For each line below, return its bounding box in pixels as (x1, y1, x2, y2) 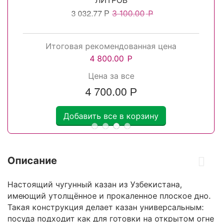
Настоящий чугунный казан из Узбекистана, (7, 179, 182, 189)
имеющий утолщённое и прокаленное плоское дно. (7, 190, 211, 201)
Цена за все (88, 70, 134, 81)
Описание (7, 154, 57, 166)
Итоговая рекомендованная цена (46, 41, 176, 51)
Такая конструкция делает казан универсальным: (7, 202, 204, 212)
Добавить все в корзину (63, 111, 159, 121)
